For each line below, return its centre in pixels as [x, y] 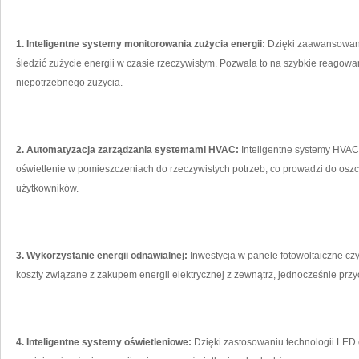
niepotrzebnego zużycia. [69, 83]
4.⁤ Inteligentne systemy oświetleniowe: [104, 342]
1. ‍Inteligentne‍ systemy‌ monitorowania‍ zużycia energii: [141, 44]
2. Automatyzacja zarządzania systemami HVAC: [127, 150]
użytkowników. [47, 188]
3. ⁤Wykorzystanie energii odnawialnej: [102, 256]
